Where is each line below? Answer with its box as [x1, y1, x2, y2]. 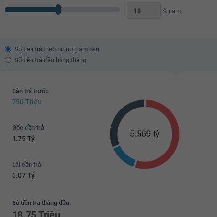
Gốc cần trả [12, 124, 44, 131]
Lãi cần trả [12, 160, 41, 168]
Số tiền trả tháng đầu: [12, 199, 71, 206]
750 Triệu [12, 97, 42, 106]
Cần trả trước [12, 87, 49, 94]
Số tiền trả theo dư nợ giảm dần [15, 45, 99, 53]
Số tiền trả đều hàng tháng [15, 56, 86, 63]
